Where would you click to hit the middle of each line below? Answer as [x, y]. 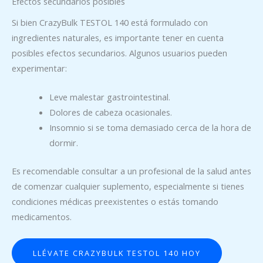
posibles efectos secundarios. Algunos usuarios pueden [119, 53]
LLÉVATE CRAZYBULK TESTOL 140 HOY [117, 253]
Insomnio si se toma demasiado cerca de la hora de [150, 128]
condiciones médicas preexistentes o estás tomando [115, 202]
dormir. [63, 143]
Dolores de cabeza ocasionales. [110, 112]
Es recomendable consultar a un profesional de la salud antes [131, 171]
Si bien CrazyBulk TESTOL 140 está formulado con [110, 23]
